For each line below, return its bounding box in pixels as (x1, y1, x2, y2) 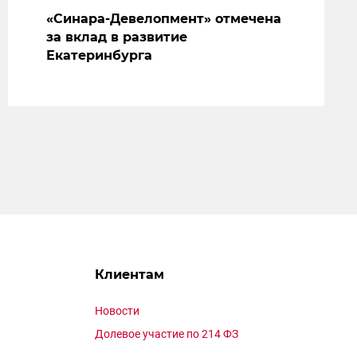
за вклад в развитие (45, 29, 187, 45)
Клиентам (95, 267, 164, 283)
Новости (95, 304, 139, 318)
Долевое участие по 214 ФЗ (95, 328, 238, 341)
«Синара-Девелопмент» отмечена (45, 11, 281, 27)
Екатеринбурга (45, 48, 152, 64)
